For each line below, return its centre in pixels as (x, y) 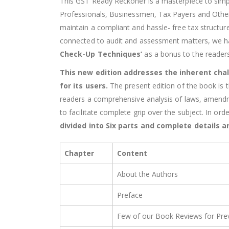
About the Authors (147, 174)
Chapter (79, 153)
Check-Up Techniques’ (101, 54)
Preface (130, 195)
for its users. (85, 86)
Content (132, 153)
